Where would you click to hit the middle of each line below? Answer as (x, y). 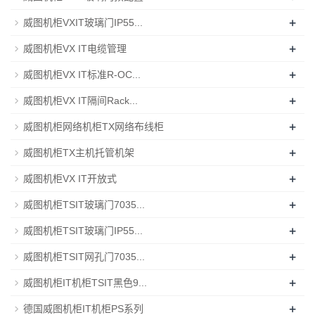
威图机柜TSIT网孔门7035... (84, 256)
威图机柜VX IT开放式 (70, 178)
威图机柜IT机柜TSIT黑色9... (85, 282)
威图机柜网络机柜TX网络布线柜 (94, 126)
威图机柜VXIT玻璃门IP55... (83, 22)
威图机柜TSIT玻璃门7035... (84, 204)
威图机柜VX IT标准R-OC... (82, 74)
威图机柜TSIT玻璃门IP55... (83, 230)
